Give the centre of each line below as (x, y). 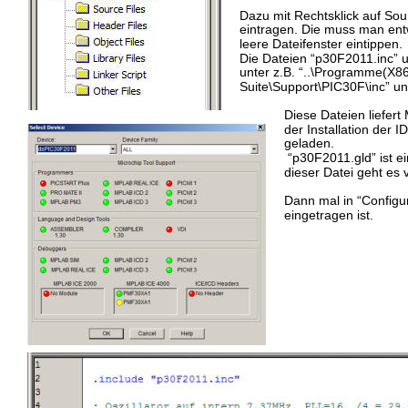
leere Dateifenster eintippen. (321, 44)
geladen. (311, 143)
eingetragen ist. (329, 215)
